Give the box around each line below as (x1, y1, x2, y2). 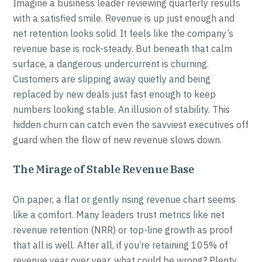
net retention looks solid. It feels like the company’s (13, 27, 234, 39)
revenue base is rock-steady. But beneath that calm (13, 43, 233, 54)
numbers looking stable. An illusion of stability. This (13, 104, 230, 115)
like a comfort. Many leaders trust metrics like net (13, 209, 225, 220)
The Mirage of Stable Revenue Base (13, 163, 194, 176)
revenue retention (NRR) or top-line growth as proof (13, 224, 233, 236)
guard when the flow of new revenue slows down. (13, 134, 222, 146)
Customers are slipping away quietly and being (13, 73, 211, 85)
